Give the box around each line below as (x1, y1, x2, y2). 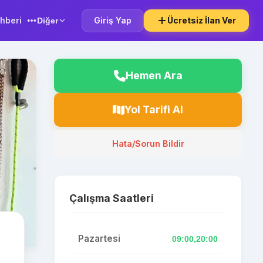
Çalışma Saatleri (69, 192, 154, 204)
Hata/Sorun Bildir (112, 139, 184, 149)
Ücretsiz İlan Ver (167, 15, 236, 25)
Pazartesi (78, 233, 120, 244)
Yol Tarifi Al (124, 103, 183, 116)
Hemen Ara (125, 69, 183, 82)
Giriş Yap (94, 15, 131, 25)
